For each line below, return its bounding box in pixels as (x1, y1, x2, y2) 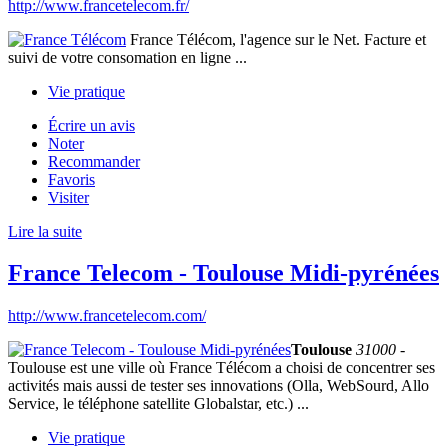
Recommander (48, 152, 140, 170)
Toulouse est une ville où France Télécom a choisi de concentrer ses (8, 359, 435, 377)
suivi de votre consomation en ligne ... (8, 48, 247, 66)
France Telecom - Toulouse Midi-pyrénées (8, 260, 439, 287)
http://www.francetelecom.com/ (8, 307, 206, 325)
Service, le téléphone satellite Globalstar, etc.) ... (8, 395, 309, 413)
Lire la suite (8, 222, 82, 240)
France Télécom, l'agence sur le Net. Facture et (126, 30, 426, 48)
